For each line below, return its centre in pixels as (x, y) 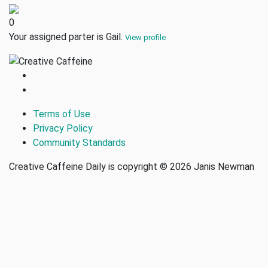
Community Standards (79, 142)
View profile (145, 37)
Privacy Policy (63, 128)
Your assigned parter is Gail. (67, 36)
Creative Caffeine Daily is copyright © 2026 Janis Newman (132, 166)
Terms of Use (62, 114)
